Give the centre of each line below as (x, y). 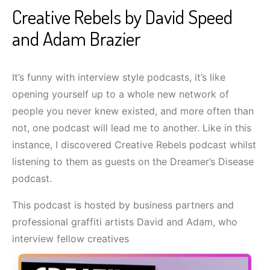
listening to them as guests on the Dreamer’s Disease (133, 161)
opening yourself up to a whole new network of (121, 94)
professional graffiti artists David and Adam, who (125, 221)
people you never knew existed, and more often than (133, 111)
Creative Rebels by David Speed (122, 16)
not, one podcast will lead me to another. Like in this (132, 127)
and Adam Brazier (77, 38)
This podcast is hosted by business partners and (123, 205)
